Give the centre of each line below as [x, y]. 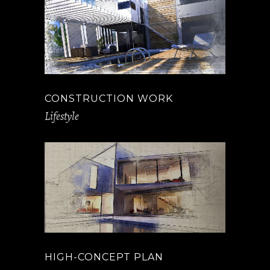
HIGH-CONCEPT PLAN [104, 257]
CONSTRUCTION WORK [109, 99]
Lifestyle [62, 116]
